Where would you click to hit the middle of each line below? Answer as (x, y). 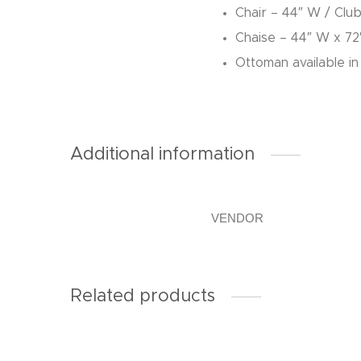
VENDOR (237, 218)
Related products (143, 297)
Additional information (162, 155)
